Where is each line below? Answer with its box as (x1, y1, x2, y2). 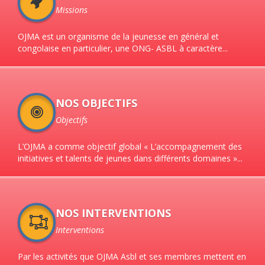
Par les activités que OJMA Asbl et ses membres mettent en (18, 251, 246, 262)
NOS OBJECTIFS (56, 96, 137, 110)
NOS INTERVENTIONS (56, 206, 171, 220)
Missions (56, 4, 88, 15)
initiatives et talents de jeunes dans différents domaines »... (18, 153, 243, 164)
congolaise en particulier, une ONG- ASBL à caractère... (18, 43, 228, 54)
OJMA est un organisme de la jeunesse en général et (18, 31, 219, 42)
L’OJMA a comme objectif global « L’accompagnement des (18, 141, 242, 152)
